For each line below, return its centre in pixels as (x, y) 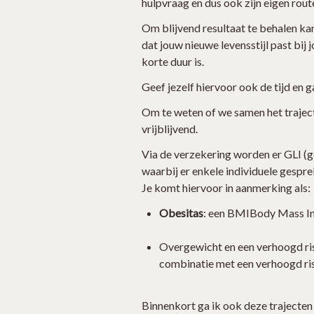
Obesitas (181, 213)
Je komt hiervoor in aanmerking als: (226, 187)
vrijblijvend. (170, 129)
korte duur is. (173, 61)
